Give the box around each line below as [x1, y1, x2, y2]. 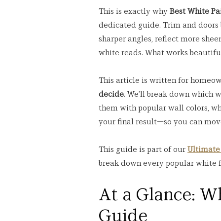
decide [99, 91, 124, 98]
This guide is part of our [99, 146, 187, 153]
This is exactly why [99, 8, 170, 15]
